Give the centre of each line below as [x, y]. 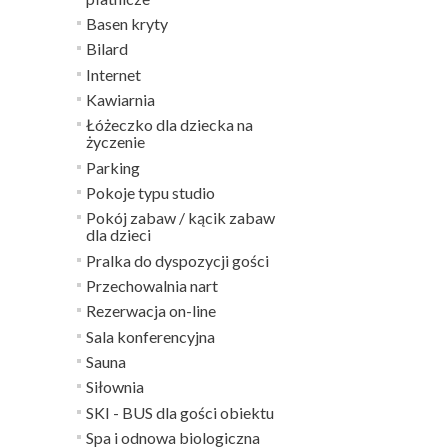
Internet [113, 74]
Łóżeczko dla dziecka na [169, 124]
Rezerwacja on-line [151, 310]
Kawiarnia [120, 99]
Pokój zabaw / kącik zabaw [180, 217]
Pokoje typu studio [150, 192]
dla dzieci [118, 234]
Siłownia [115, 386]
